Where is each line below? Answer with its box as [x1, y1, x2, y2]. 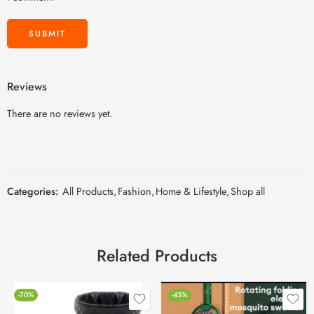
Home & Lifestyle [156, 183, 226, 198]
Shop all [231, 183, 265, 198]
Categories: [7, 183, 58, 198]
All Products [62, 183, 114, 198]
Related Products [97, 243, 217, 268]
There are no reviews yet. [7, 105, 112, 121]
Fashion [118, 183, 151, 198]
